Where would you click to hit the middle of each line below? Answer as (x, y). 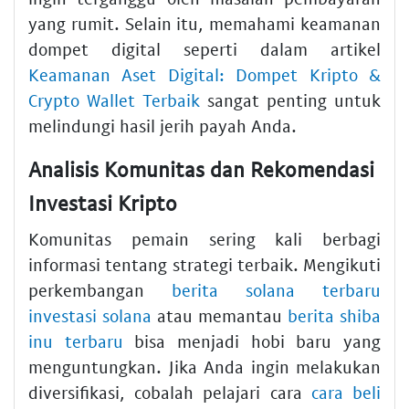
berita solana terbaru (276, 290)
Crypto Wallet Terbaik (114, 100)
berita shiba (334, 316)
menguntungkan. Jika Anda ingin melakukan (204, 367)
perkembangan (100, 290)
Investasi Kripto (103, 202)
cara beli (346, 393)
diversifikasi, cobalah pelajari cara (170, 393)
